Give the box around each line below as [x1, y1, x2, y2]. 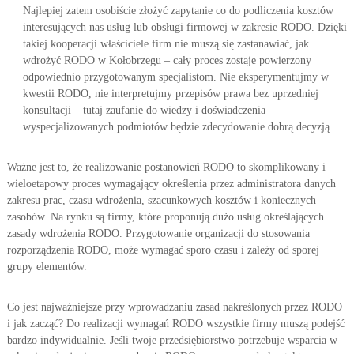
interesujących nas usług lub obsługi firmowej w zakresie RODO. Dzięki [22, 21, 347, 33]
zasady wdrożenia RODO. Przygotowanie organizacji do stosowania [6, 228, 310, 239]
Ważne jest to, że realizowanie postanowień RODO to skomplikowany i [6, 161, 326, 173]
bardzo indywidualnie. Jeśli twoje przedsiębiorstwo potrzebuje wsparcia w [6, 334, 337, 346]
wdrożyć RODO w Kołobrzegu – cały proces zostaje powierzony [22, 55, 311, 66]
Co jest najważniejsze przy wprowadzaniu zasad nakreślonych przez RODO [6, 301, 342, 313]
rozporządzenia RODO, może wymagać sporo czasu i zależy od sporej [6, 244, 319, 256]
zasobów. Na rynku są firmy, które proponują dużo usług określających [6, 211, 324, 223]
